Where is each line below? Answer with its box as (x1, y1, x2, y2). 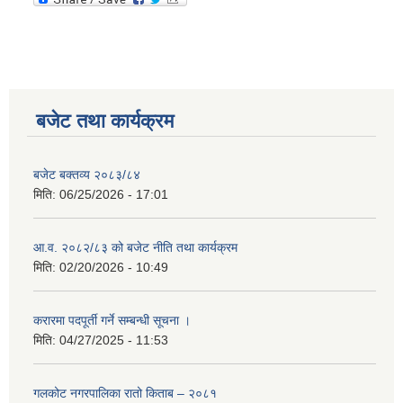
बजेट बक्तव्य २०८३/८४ (33, 167, 140, 183)
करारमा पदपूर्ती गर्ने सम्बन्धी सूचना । (33, 313, 191, 328)
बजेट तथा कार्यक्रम (36, 110, 174, 133)
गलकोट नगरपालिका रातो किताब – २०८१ (33, 386, 217, 401)
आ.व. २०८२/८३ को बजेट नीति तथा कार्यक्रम (33, 240, 237, 255)
